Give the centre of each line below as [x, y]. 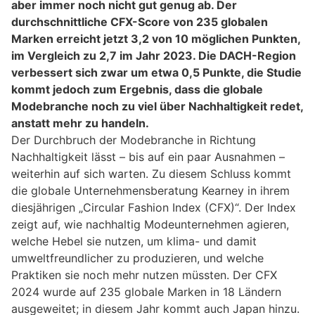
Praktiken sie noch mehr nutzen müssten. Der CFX [144, 275]
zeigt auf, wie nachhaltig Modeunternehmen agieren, [150, 225]
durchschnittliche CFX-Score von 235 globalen [140, 22]
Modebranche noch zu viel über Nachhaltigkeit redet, [157, 107]
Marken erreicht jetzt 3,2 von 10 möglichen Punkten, [156, 39]
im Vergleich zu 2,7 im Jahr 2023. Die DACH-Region [154, 56]
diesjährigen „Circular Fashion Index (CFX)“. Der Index [154, 208]
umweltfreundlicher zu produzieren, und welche [137, 258]
